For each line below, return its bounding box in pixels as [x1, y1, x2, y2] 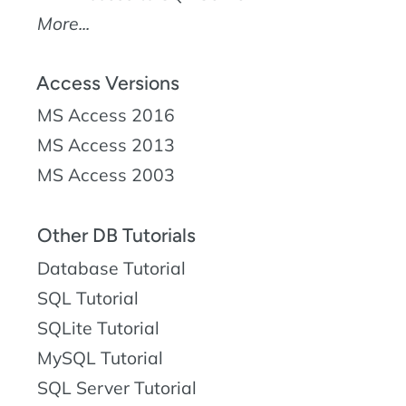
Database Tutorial [37, 257, 186, 280]
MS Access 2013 [37, 134, 175, 157]
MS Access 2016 [37, 104, 175, 127]
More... [37, 13, 90, 35]
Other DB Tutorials [37, 224, 196, 247]
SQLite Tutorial [37, 317, 159, 340]
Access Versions [36, 72, 179, 95]
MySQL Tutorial [37, 347, 163, 370]
